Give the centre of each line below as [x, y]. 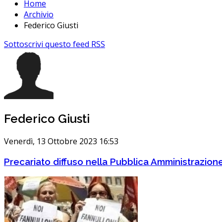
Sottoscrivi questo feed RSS [55, 44]
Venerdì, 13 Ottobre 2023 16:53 [61, 141]
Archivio [39, 15]
